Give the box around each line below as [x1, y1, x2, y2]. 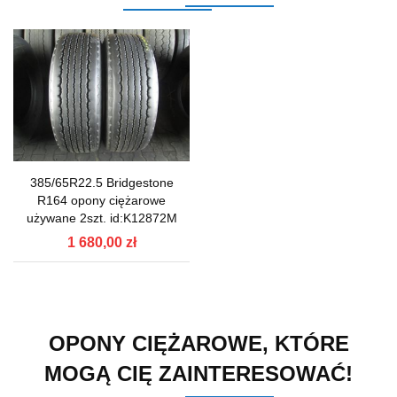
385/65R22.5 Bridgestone [29, 175, 174, 190]
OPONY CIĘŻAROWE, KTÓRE [48, 331, 349, 355]
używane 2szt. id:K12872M [26, 210, 177, 225]
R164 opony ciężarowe [37, 192, 166, 207]
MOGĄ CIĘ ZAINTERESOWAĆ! [44, 361, 353, 385]
